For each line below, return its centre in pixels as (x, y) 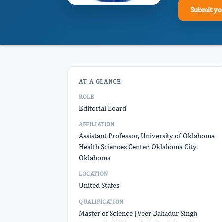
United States (99, 185)
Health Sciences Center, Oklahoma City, (138, 146)
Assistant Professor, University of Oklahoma (147, 136)
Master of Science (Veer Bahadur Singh (138, 213)
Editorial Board (103, 108)
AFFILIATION (97, 124)
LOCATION (93, 174)
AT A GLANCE (100, 82)
